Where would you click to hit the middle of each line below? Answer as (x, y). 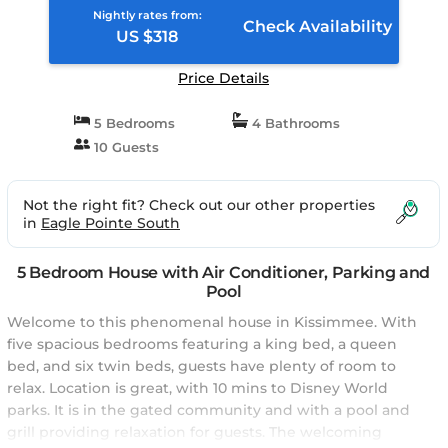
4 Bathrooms (293, 123)
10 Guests (124, 147)
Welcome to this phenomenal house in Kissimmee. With (212, 322)
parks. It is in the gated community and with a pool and (208, 410)
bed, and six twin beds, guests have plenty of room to (201, 366)
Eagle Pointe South (110, 223)
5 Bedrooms (132, 123)
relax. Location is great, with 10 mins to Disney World (197, 388)
